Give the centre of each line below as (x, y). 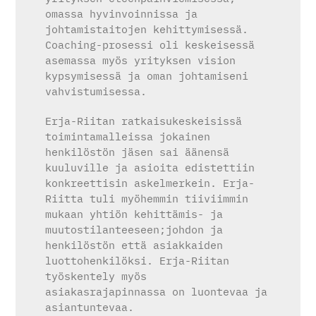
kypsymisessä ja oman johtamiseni (147, 76)
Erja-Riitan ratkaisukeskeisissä (144, 121)
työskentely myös (96, 276)
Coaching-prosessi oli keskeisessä (150, 45)
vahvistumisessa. (96, 92)
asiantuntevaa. (90, 308)
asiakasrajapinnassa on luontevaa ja (157, 292)
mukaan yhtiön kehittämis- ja (134, 214)
